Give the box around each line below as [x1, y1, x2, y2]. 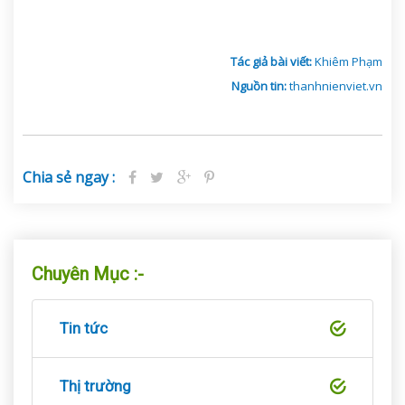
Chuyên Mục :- [32, 263, 144, 286]
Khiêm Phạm [315, 53, 382, 71]
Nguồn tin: [231, 78, 289, 95]
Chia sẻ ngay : [23, 167, 115, 188]
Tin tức [60, 319, 108, 338]
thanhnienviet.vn [289, 78, 382, 95]
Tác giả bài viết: [231, 53, 315, 71]
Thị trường [60, 377, 131, 396]
